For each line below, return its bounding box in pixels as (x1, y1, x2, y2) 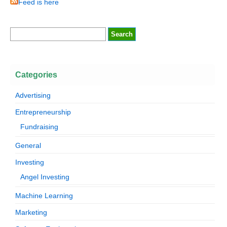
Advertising (15, 91, 51, 99)
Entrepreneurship (15, 107, 71, 116)
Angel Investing (20, 172, 69, 181)
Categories (15, 70, 57, 79)
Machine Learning (15, 191, 73, 200)
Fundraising (20, 122, 58, 131)
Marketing (15, 208, 47, 216)
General (15, 141, 41, 149)
